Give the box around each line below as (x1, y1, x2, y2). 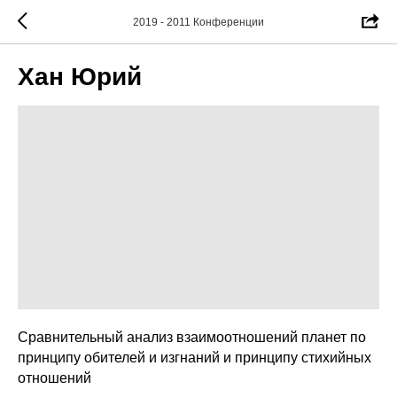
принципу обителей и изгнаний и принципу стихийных (18, 349, 371, 365)
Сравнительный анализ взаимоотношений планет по (18, 329, 366, 345)
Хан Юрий (18, 63, 142, 90)
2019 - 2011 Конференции (133, 16, 264, 28)
